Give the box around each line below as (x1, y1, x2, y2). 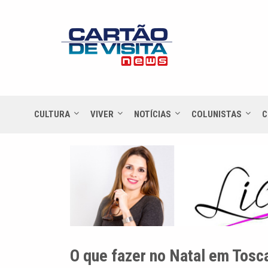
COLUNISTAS (191, 108, 242, 120)
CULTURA (34, 108, 70, 120)
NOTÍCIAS (134, 108, 171, 120)
